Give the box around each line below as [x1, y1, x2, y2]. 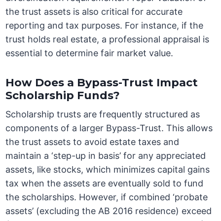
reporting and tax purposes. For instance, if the [5, 20, 204, 31]
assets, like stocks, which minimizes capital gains [5, 164, 210, 175]
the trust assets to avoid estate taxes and [5, 137, 180, 147]
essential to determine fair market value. [5, 48, 174, 59]
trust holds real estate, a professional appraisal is [5, 34, 210, 45]
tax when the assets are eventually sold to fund [5, 178, 204, 189]
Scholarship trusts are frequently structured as [5, 109, 200, 120]
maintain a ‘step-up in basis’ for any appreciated [5, 150, 206, 161]
